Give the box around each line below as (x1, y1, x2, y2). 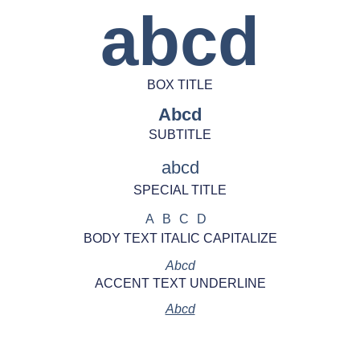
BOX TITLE (147, 78, 213, 92)
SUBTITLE (149, 128, 211, 141)
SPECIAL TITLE (133, 183, 227, 197)
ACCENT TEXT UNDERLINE (94, 276, 266, 290)
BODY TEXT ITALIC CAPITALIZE (83, 231, 277, 245)
